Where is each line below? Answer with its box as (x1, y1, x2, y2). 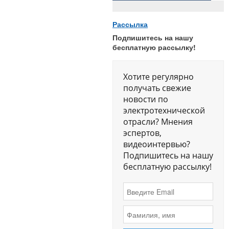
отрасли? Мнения (123, 116, 193, 128)
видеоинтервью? (123, 139, 190, 150)
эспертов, (123, 127, 162, 139)
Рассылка (112, 20, 148, 29)
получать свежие (123, 82, 191, 94)
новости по (123, 94, 168, 105)
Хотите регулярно (123, 71, 194, 83)
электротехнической (123, 105, 205, 117)
